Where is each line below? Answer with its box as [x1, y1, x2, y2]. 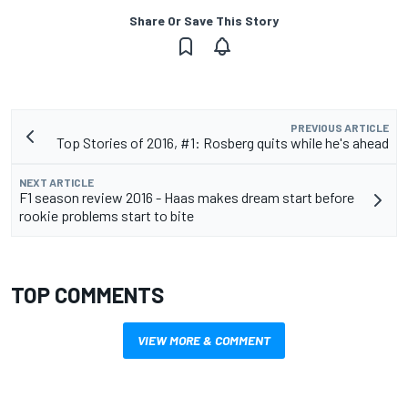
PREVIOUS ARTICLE [291, 121, 389, 135]
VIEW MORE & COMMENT [138, 332, 270, 349]
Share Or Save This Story [129, 13, 279, 29]
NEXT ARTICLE [19, 176, 94, 189]
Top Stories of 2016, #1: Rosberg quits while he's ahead [56, 134, 389, 152]
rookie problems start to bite [19, 207, 194, 225]
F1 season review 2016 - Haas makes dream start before [19, 189, 354, 207]
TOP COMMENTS [11, 281, 164, 309]
